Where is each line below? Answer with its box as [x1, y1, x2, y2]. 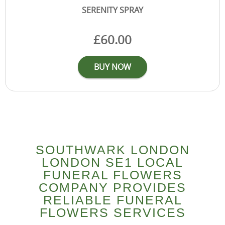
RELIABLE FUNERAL [43, 192, 182, 207]
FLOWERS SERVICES [39, 205, 186, 219]
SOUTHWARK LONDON [35, 142, 190, 157]
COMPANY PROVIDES [39, 180, 186, 194]
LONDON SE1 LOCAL [42, 155, 183, 169]
